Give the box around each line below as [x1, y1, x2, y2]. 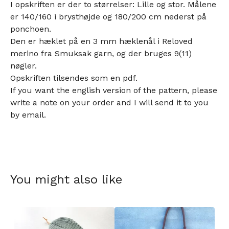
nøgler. [10, 61, 37, 71]
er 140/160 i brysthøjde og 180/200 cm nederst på [10, 12, 207, 22]
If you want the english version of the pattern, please [10, 85, 217, 96]
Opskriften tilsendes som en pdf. [10, 73, 138, 83]
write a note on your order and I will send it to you [10, 98, 209, 108]
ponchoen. [10, 24, 51, 34]
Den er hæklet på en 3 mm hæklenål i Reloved [10, 36, 193, 47]
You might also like [10, 172, 122, 187]
